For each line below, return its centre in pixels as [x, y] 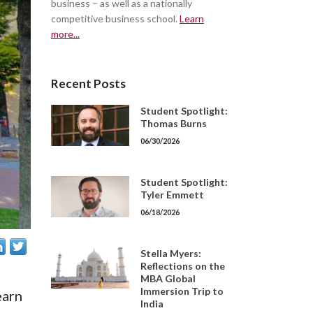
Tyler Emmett [172, 195]
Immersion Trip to [182, 291]
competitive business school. [115, 19]
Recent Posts [88, 83]
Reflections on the [183, 266]
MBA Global [168, 278]
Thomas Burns [174, 123]
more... [65, 34]
